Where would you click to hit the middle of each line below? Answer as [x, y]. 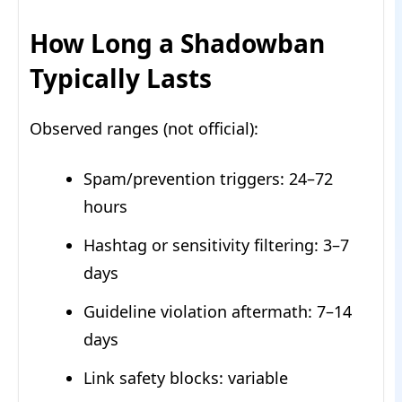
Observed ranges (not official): [144, 129]
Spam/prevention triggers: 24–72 [208, 179]
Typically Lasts [121, 79]
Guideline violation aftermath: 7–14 [218, 312]
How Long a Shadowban [177, 44]
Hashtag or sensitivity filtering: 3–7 [216, 245]
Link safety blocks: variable [186, 378]
